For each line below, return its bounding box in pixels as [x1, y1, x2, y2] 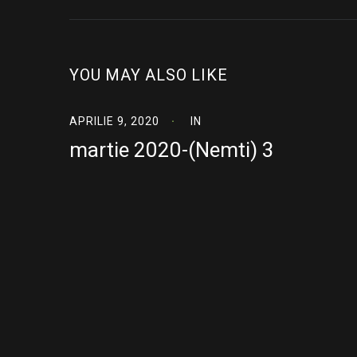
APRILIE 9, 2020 [69, 115, 159, 127]
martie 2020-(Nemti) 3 [69, 138, 274, 162]
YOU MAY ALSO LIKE [69, 65, 228, 84]
